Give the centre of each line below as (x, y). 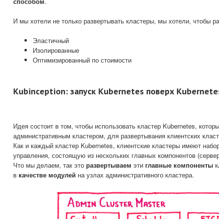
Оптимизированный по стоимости (82, 60)
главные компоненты (179, 165)
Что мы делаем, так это (50, 165)
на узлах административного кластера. (135, 175)
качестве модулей (47, 175)
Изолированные (56, 50)
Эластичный (51, 41)
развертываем (109, 165)
